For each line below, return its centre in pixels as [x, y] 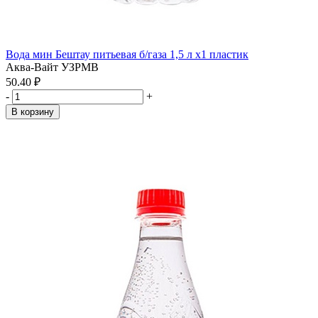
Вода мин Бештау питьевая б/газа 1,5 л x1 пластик [127, 54]
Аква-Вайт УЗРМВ [52, 67]
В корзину [33, 112]
